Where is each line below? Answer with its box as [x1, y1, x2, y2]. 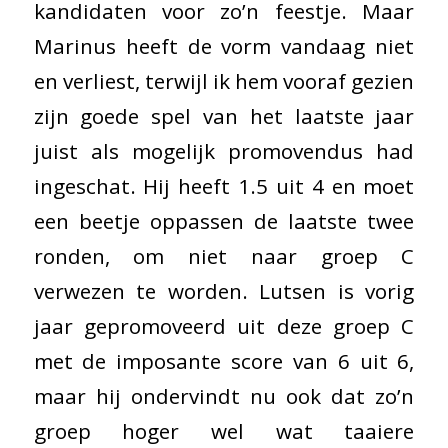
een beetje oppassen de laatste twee [33, 207, 415, 236]
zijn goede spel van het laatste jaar [33, 102, 415, 131]
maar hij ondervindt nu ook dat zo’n [33, 382, 415, 411]
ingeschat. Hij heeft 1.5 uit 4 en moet [33, 172, 415, 201]
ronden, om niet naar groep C [33, 242, 415, 271]
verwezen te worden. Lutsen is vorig [33, 277, 415, 306]
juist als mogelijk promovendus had [33, 137, 415, 166]
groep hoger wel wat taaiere [33, 417, 415, 446]
